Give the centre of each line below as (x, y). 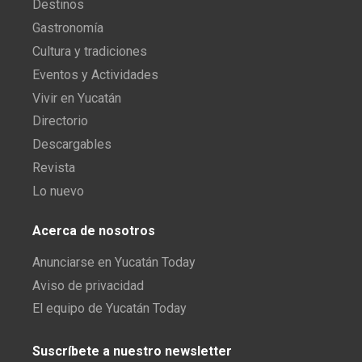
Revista (54, 168)
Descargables (72, 145)
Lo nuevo (58, 191)
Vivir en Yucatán (77, 98)
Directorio (60, 121)
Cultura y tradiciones (90, 52)
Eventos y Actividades (95, 74)
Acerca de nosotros (94, 230)
